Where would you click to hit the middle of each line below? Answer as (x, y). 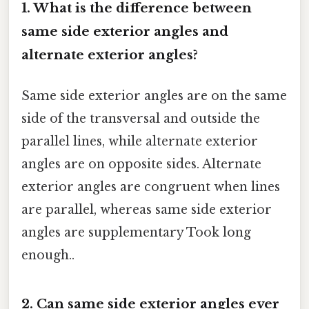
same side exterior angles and (125, 32)
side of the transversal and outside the (141, 119)
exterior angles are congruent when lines (151, 187)
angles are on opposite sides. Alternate (141, 165)
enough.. (48, 256)
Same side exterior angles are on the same (154, 96)
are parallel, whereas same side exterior (147, 210)
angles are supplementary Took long (136, 233)
